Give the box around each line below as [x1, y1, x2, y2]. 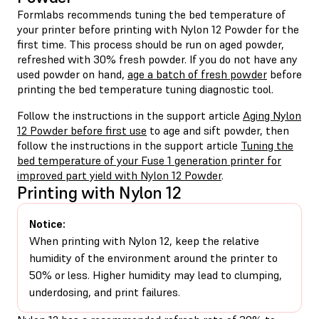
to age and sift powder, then [147, 122, 289, 137]
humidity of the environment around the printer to [29, 250, 278, 265]
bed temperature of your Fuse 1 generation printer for [17, 152, 281, 167]
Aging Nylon [243, 108, 301, 122]
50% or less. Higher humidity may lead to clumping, [29, 267, 282, 282]
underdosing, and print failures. [29, 284, 180, 299]
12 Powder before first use [17, 122, 147, 137]
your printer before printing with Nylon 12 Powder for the [17, 21, 299, 36]
